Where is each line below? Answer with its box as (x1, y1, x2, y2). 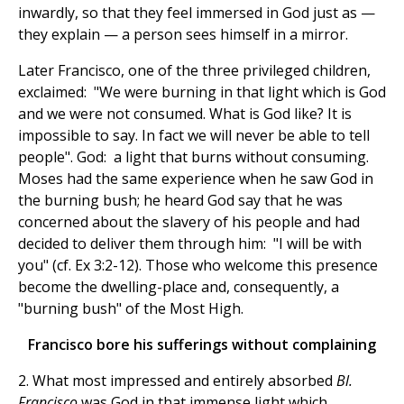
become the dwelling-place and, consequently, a (18, 277, 339, 298)
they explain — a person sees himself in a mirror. (18, 24, 348, 45)
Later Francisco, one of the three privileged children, (18, 60, 371, 81)
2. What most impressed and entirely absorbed (18, 371, 336, 391)
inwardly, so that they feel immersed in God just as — (18, 3, 375, 23)
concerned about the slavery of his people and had (18, 212, 360, 233)
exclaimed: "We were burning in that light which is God (18, 82, 386, 103)
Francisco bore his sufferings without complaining (28, 335, 376, 355)
